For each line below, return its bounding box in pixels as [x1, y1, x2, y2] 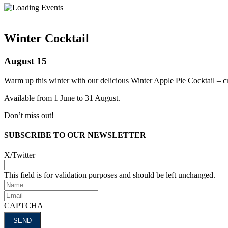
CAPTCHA [4, 201, 43, 210]
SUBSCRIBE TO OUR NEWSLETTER [4, 130, 146, 139]
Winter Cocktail [4, 31, 89, 45]
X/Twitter [4, 151, 35, 160]
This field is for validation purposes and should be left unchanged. [4, 170, 215, 180]
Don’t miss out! [4, 110, 54, 120]
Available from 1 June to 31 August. [4, 93, 120, 102]
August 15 [4, 55, 47, 66]
